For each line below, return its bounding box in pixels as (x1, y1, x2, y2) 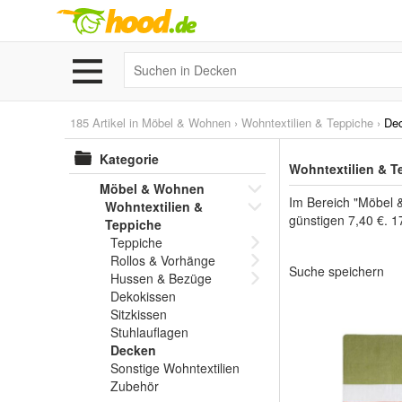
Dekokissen (110, 287, 176, 305)
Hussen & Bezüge (110, 269, 212, 287)
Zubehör (110, 377, 159, 395)
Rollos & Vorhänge (110, 251, 215, 269)
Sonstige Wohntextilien (110, 359, 240, 377)
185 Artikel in (70, 114, 142, 131)
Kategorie (100, 150, 159, 168)
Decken (110, 341, 156, 359)
